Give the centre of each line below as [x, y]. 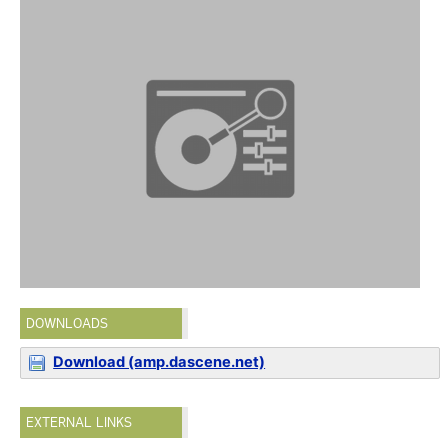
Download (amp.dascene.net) [159, 362]
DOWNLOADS [67, 323]
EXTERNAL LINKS [79, 422]
